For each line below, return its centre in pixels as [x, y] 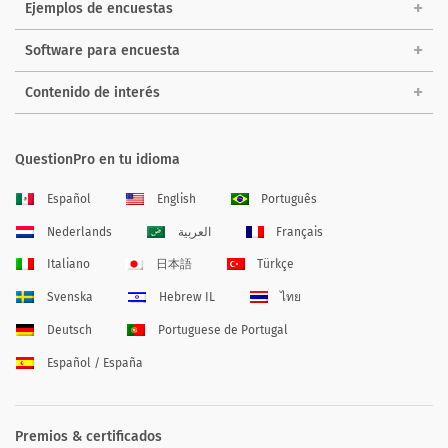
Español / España [94, 362]
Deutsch [69, 330]
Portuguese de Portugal [222, 330]
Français [300, 231]
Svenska [69, 297]
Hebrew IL [186, 297]
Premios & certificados [88, 436]
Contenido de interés [92, 92]
